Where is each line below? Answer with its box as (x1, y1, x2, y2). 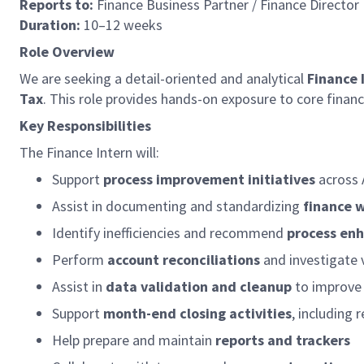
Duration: (19, 15, 80, 34)
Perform (52, 250, 107, 269)
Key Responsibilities (19, 116, 151, 135)
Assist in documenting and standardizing (52, 197, 303, 215)
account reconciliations (107, 250, 260, 269)
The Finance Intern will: (19, 143, 159, 162)
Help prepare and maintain (52, 331, 215, 349)
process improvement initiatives (103, 170, 315, 188)
